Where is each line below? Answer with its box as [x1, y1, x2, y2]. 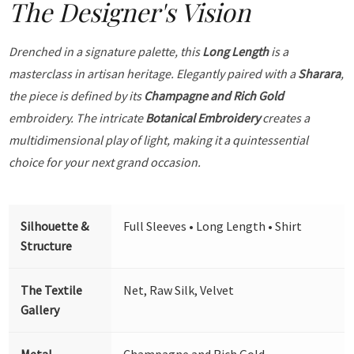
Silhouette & [21, 217, 89, 234]
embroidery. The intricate [9, 109, 146, 126]
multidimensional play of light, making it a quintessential [9, 131, 309, 148]
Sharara [298, 65, 341, 81]
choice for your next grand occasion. [9, 153, 201, 170]
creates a [260, 109, 311, 126]
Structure [21, 237, 73, 254]
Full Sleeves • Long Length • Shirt [123, 217, 303, 234]
